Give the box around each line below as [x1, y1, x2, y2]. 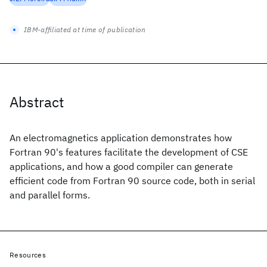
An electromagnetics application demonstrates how [10, 132, 232, 144]
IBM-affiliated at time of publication [24, 25, 146, 34]
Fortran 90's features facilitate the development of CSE [10, 146, 248, 158]
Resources [10, 250, 46, 259]
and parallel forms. [10, 189, 90, 201]
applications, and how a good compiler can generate [10, 160, 233, 172]
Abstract [10, 92, 64, 111]
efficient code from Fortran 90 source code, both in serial [10, 175, 255, 187]
